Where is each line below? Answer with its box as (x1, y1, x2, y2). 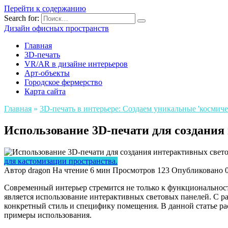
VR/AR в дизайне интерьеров (24, 60, 128, 68)
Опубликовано (172, 165, 223, 175)
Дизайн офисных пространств (4, 24, 109, 33)
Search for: (4, 14, 39, 22)
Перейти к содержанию (4, 4, 86, 13)
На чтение (52, 165, 88, 175)
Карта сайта (24, 87, 66, 96)
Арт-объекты (24, 69, 70, 77)
